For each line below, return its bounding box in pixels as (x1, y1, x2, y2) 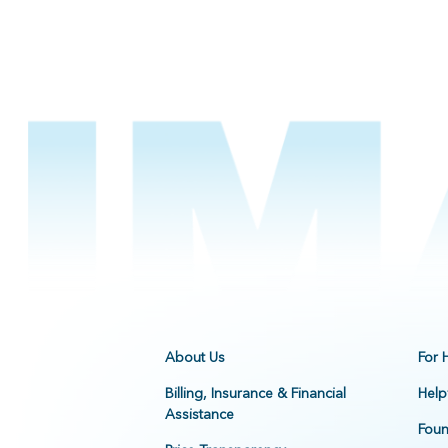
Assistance (164, 405, 234, 424)
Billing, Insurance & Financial (164, 384, 346, 403)
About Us (164, 348, 225, 367)
